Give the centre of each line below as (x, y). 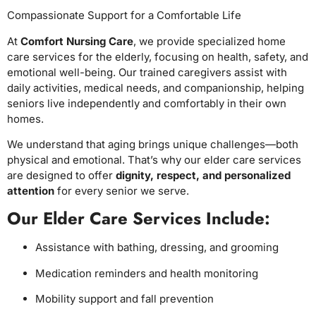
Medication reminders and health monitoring (147, 273)
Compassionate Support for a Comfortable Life (124, 16)
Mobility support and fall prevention (124, 299)
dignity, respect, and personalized (203, 175)
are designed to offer (61, 175)
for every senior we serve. (122, 190)
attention (31, 190)
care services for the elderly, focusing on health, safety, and (158, 56)
